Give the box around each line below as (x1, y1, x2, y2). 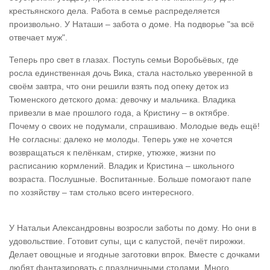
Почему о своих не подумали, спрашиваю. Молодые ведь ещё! (9, 121, 260, 131)
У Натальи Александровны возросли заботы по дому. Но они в (9, 223, 256, 233)
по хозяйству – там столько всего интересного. (9, 187, 194, 197)
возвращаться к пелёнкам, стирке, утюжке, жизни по (9, 148, 216, 157)
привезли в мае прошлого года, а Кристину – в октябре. (9, 108, 230, 118)
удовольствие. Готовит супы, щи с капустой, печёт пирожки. (9, 236, 245, 246)
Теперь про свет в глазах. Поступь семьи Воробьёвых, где (9, 55, 239, 64)
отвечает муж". (9, 33, 67, 42)
